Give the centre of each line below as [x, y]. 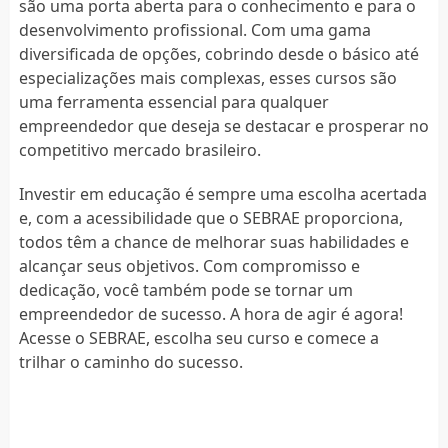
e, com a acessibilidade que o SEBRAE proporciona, [210, 217]
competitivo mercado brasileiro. [139, 149]
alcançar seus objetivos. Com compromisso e [189, 265]
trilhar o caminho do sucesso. [130, 361]
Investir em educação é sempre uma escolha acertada [222, 193]
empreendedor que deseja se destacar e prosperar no [223, 125]
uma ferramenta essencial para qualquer [173, 101]
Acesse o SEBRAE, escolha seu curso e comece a [198, 337]
